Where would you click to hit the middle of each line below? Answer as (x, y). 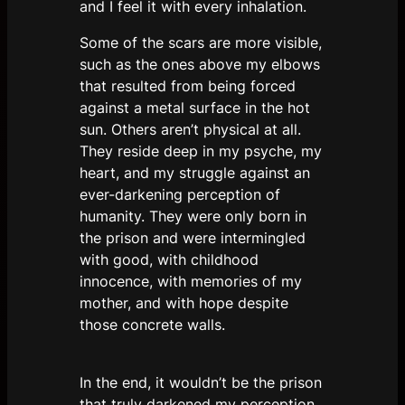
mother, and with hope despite (184, 303)
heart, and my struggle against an (195, 173)
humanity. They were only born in (193, 216)
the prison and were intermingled (193, 238)
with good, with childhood (169, 259)
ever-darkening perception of (180, 194)
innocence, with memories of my (191, 281)
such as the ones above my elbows (200, 64)
